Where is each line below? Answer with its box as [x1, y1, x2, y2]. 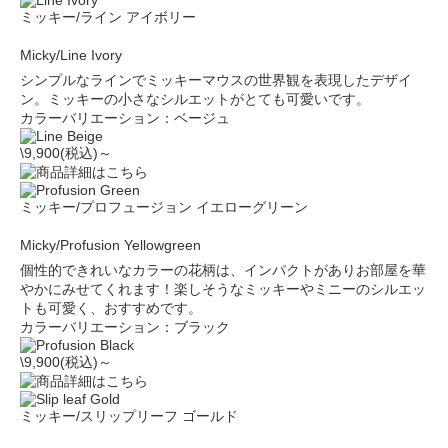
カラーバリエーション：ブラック [20, 319, 230, 335]
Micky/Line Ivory [20, 47, 122, 63]
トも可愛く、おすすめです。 [20, 300, 202, 316]
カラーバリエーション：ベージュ [20, 110, 230, 126]
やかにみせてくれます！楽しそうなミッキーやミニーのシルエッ [20, 281, 426, 297]
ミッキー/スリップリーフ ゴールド [20, 408, 238, 424]
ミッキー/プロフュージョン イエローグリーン [20, 199, 308, 215]
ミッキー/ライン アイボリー [20, 9, 196, 25]
